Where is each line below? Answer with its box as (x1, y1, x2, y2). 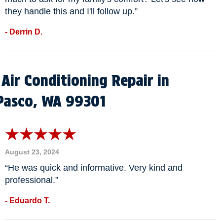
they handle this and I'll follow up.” (5, 6, 138, 16)
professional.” (5, 175, 58, 185)
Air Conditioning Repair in (1, 72, 169, 90)
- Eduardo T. (5, 196, 50, 205)
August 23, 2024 (5, 148, 59, 156)
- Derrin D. (5, 27, 42, 36)
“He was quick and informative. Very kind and (5, 163, 183, 173)
